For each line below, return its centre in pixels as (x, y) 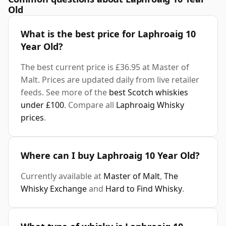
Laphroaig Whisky (150, 105)
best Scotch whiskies (149, 93)
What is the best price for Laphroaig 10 (108, 34)
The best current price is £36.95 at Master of (105, 67)
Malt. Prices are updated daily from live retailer (110, 80)
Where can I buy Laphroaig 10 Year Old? (110, 156)
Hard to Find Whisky (144, 189)
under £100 (42, 105)
